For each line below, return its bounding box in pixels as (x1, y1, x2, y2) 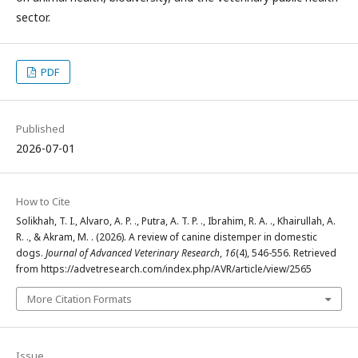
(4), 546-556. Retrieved (236, 246, 336, 260)
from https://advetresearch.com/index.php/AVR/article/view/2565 (16, 262, 312, 276)
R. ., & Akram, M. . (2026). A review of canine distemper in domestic (16, 230, 317, 244)
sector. (16, 10, 50, 25)
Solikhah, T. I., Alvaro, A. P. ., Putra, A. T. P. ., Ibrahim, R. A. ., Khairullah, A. (16, 214, 336, 228)
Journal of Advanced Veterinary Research (46, 246, 220, 260)
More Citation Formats (27, 292, 132, 306)
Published (16, 121, 65, 136)
